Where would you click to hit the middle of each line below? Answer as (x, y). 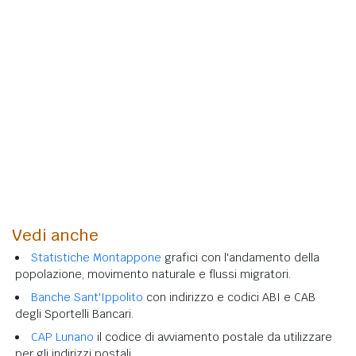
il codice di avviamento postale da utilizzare (213, 337)
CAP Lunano (62, 337)
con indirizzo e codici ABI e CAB (229, 297)
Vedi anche (55, 235)
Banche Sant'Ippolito (87, 297)
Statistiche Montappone (96, 257)
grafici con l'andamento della (240, 257)
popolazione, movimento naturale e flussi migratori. (153, 274)
